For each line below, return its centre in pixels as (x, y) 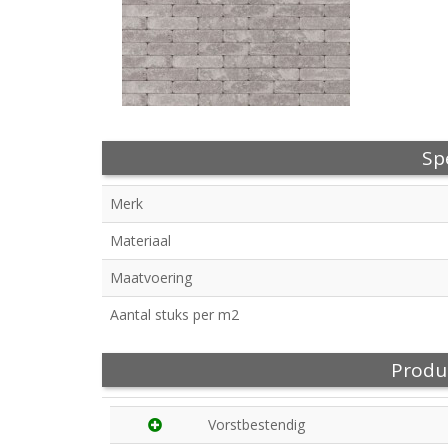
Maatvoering (151, 277)
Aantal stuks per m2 (174, 314)
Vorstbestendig (256, 424)
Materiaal (140, 240)
